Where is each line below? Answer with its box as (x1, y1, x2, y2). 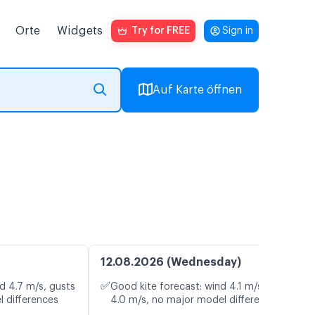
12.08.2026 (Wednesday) (101, 257, 241, 269)
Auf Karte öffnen (153, 84, 242, 96)
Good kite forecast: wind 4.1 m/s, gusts (110, 282, 294, 292)
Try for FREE (131, 26, 190, 36)
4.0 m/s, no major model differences (110, 295, 281, 306)
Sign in (222, 26, 253, 36)
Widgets (57, 25, 103, 37)
